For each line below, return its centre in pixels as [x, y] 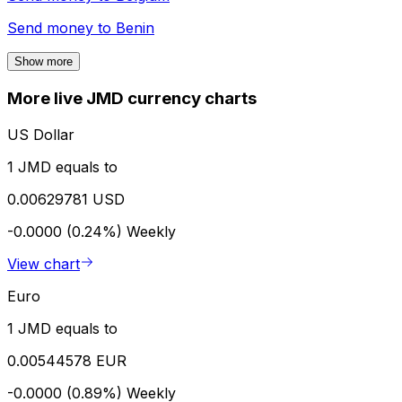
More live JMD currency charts [132, 99]
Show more [44, 62]
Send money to [61, 28]
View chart [44, 263]
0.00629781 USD [66, 199]
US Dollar [41, 134]
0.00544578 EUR [67, 360]
